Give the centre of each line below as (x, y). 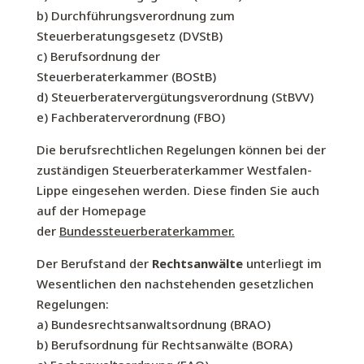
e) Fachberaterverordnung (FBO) (130, 117)
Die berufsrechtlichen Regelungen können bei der (181, 149)
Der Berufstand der (94, 263)
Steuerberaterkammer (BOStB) (126, 76)
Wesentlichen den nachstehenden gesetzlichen (175, 284)
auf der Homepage (91, 210)
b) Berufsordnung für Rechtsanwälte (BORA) (164, 344)
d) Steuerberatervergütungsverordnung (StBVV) (175, 97)
